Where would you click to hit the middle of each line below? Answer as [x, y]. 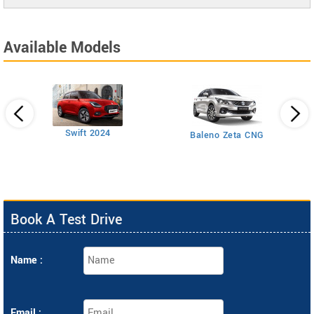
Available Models [62, 48]
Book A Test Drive [66, 220]
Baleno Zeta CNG [227, 135]
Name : [27, 260]
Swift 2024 [88, 133]
